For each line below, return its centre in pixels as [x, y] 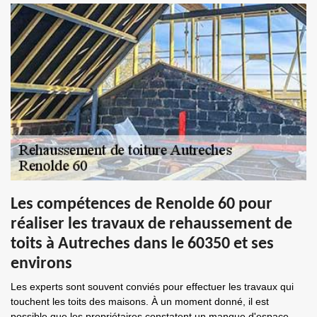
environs [41, 264]
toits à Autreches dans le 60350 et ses [142, 244]
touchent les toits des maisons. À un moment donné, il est [140, 301]
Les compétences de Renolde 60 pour [142, 204]
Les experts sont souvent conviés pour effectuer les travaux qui [152, 287]
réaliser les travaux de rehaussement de [151, 224]
